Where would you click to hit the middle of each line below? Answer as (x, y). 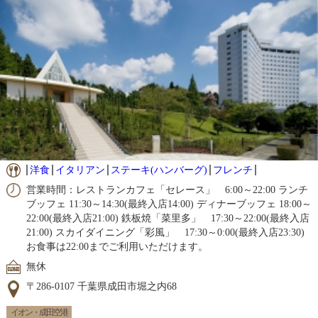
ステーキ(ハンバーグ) (159, 170)
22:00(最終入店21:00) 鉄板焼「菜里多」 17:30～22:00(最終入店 (168, 219)
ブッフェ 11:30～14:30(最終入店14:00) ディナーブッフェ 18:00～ (169, 204)
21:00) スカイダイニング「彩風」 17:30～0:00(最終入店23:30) (165, 233)
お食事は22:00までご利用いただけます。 (117, 247)
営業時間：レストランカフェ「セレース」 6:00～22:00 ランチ (167, 190)
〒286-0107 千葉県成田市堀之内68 (101, 287)
